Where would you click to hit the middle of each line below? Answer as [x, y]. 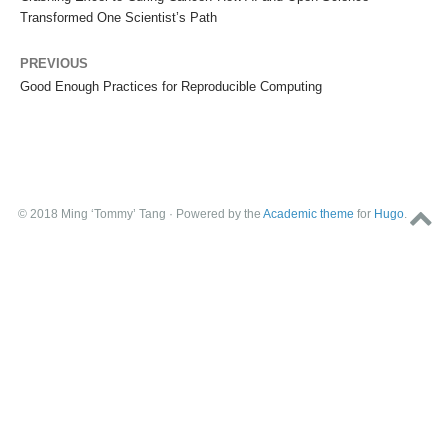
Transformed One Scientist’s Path [118, 17]
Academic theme [308, 213]
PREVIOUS [54, 63]
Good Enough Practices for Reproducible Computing [171, 86]
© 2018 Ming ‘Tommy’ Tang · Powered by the [140, 213]
